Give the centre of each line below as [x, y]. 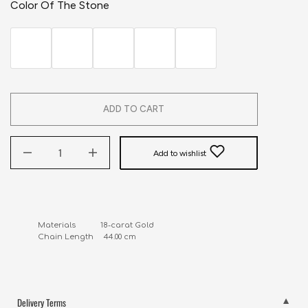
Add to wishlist [179, 153]
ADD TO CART [134, 109]
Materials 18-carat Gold [96, 225]
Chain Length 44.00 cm [87, 236]
